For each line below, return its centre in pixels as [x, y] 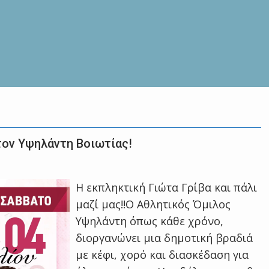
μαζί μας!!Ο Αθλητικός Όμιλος [153, 204]
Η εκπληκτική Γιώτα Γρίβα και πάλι [167, 187]
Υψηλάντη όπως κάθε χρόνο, [150, 221]
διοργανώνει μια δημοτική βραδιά [165, 238]
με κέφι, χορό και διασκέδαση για [162, 255]
